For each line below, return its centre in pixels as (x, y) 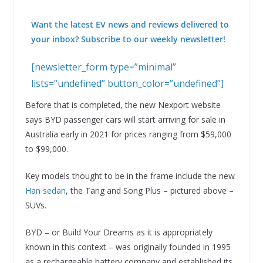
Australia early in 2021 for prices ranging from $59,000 (128, 134)
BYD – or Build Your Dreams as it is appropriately (119, 232)
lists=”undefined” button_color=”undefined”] (127, 84)
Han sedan (45, 191)
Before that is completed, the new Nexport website (123, 105)
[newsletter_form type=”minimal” (103, 67)
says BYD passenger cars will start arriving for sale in (125, 120)
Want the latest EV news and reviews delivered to (130, 25)
